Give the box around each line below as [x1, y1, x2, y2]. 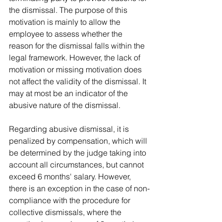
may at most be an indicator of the [9, 88, 130, 98]
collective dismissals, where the [9, 207, 123, 217]
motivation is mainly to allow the [9, 17, 122, 27]
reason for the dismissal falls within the [9, 41, 147, 51]
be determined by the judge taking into [9, 148, 148, 158]
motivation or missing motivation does [9, 64, 144, 74]
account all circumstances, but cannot [9, 160, 146, 169]
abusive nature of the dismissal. [9, 100, 120, 110]
